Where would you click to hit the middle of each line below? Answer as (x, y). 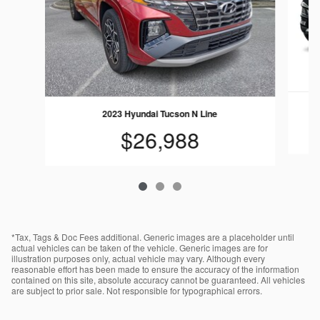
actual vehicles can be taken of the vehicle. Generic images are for (140, 247)
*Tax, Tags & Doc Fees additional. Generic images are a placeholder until (153, 236)
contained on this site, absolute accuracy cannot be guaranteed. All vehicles (158, 279)
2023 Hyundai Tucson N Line (160, 114)
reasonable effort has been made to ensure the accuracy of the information (155, 269)
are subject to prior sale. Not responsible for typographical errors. (137, 290)
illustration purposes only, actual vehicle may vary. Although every (138, 258)
